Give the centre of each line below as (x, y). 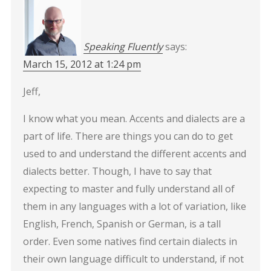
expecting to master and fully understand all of (129, 188)
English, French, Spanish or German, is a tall (122, 224)
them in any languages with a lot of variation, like (134, 206)
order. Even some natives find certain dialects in (130, 241)
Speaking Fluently (123, 46)
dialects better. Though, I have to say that (117, 171)
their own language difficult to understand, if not (133, 259)
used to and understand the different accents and (134, 153)
